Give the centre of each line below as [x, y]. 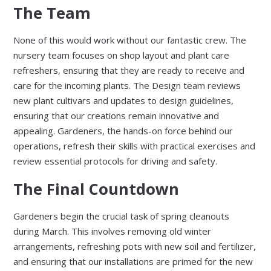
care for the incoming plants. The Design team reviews [127, 85]
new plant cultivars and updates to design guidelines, [124, 100]
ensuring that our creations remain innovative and [116, 115]
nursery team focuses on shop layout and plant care [122, 55]
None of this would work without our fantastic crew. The [130, 40]
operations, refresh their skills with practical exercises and [135, 145]
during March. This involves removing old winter [113, 231]
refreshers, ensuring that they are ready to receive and [129, 70]
